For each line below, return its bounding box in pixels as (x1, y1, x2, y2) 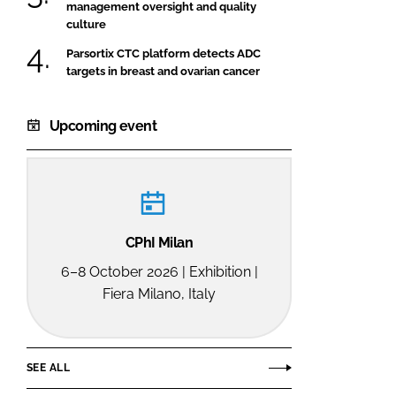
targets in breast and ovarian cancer (66, 65, 260, 79)
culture (66, 17, 106, 31)
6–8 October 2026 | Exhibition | (60, 263, 258, 281)
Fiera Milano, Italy (103, 286, 216, 303)
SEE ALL (27, 361, 70, 374)
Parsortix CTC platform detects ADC (66, 47, 261, 61)
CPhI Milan (125, 234, 194, 252)
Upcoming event (49, 118, 157, 135)
